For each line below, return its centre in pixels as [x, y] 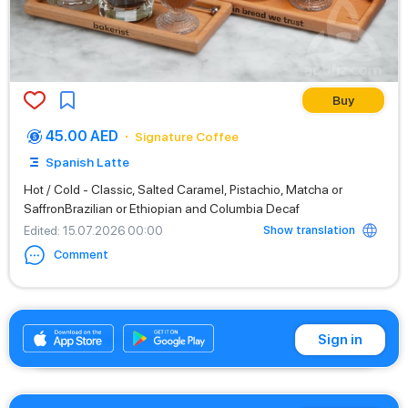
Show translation [309, 230]
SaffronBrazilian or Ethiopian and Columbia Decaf [162, 209]
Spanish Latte [87, 162]
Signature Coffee [187, 137]
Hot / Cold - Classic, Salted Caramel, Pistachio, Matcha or [183, 189]
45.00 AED [82, 136]
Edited [41, 230]
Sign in [340, 340]
